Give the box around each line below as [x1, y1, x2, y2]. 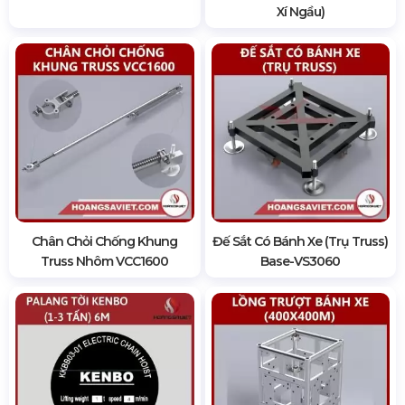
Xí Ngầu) [276, 4, 325, 21]
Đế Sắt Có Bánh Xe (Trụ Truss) [212, 232, 389, 250]
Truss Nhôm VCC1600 [41, 252, 169, 269]
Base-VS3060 [260, 252, 341, 269]
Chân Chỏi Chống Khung [32, 232, 178, 250]
